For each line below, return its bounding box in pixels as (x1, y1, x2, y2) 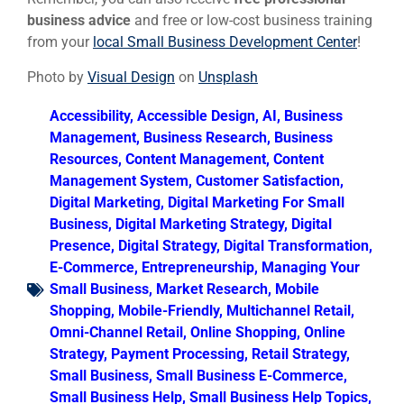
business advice (27, 12, 131, 30)
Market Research (156, 280, 268, 298)
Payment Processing (111, 345, 244, 363)
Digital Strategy (118, 237, 216, 255)
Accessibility (50, 107, 130, 125)
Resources (50, 151, 118, 169)
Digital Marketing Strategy (115, 216, 284, 234)
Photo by (27, 68, 87, 86)
